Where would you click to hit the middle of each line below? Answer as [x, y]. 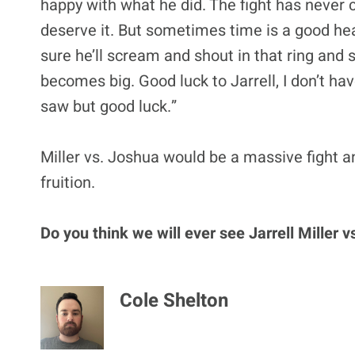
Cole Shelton [174, 300]
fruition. [68, 182]
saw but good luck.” [109, 106]
